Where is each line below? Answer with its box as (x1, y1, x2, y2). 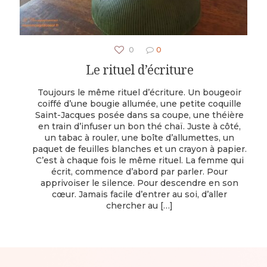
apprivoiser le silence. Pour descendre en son (41, 177, 238, 188)
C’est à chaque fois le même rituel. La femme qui (35, 154, 244, 166)
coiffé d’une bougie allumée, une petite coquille (38, 98, 241, 109)
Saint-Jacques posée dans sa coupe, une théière (35, 109, 244, 120)
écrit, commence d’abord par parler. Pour (51, 166, 228, 177)
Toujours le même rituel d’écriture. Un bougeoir (38, 86, 241, 98)
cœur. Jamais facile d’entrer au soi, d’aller (52, 188, 227, 200)
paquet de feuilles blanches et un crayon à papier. (32, 143, 247, 154)
